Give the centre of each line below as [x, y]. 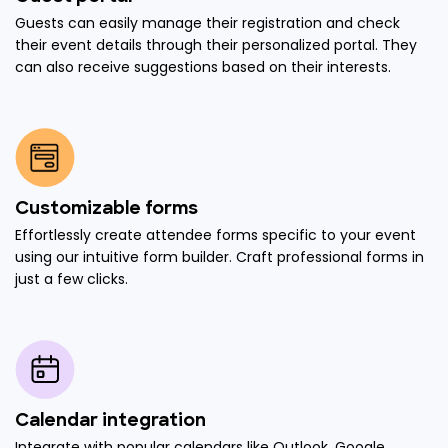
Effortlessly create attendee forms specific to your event [215, 234]
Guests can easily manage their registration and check [207, 22]
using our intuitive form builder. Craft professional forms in [219, 256]
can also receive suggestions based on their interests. [203, 66]
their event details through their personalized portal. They [216, 44]
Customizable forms [106, 209]
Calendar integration [110, 421]
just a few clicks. [71, 278]
